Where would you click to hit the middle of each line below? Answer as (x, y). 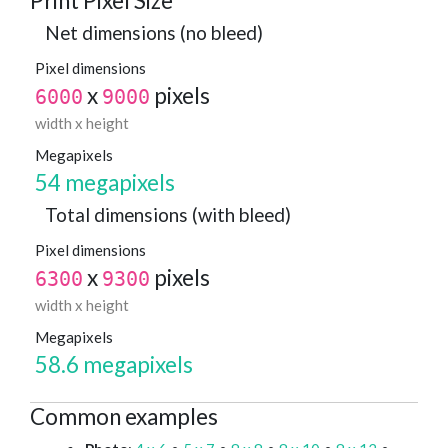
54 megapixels (105, 183)
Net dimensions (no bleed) (154, 33)
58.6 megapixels (114, 365)
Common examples (124, 417)
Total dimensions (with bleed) (168, 215)
